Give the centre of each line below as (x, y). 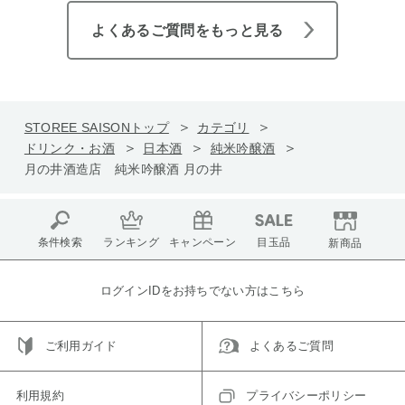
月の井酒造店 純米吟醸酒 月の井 (123, 169)
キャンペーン (202, 243)
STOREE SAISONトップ (96, 127)
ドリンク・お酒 (70, 148)
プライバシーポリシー (306, 395)
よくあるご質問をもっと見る (188, 30)
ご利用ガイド (81, 346)
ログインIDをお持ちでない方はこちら (202, 290)
